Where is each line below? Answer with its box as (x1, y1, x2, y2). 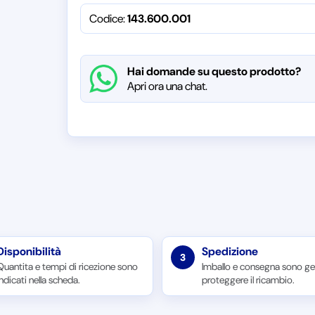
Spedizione (201, 244, 258, 259)
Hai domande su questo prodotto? (127, 64, 301, 79)
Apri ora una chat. (127, 79, 207, 94)
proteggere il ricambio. (201, 274, 295, 286)
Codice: (89, 11, 125, 26)
